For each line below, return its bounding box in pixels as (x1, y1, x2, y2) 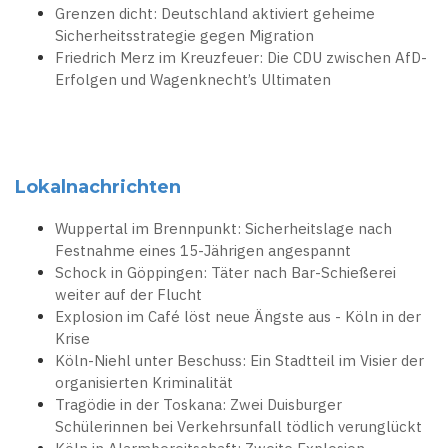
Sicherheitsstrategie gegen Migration (55, 26, 314, 46)
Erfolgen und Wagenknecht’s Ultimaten (55, 70, 331, 90)
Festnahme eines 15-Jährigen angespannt (55, 241, 351, 261)
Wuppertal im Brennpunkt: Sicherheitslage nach (55, 219, 392, 239)
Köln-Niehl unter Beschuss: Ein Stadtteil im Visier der (55, 351, 424, 371)
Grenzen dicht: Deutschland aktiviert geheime (55, 4, 375, 24)
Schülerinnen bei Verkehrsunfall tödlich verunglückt (55, 417, 422, 437)
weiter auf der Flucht (55, 285, 202, 305)
